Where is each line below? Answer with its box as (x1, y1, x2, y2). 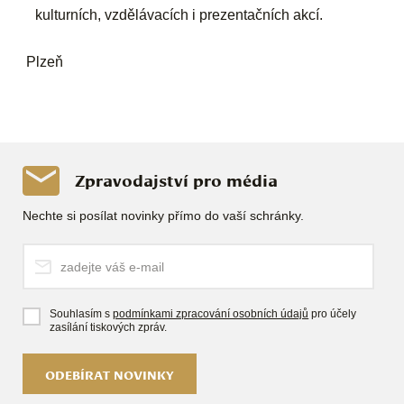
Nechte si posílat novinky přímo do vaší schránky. (23, 208, 305, 224)
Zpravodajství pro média (75, 168, 279, 192)
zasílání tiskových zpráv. (50, 321, 168, 335)
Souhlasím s (50, 308, 114, 321)
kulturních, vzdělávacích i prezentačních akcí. (35, 6, 324, 23)
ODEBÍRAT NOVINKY (45, 365, 175, 384)
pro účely (308, 308, 357, 321)
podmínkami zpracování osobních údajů (113, 308, 309, 321)
